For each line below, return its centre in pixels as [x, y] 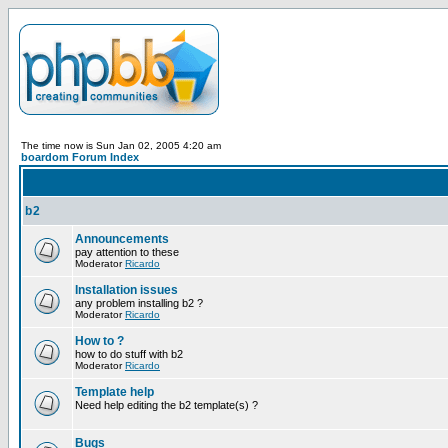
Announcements [122, 239]
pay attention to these [127, 252]
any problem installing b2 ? [139, 303]
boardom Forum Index [80, 157]
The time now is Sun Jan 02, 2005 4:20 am [121, 145]
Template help [114, 392]
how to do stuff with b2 [129, 354]
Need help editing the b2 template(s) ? [166, 405]
